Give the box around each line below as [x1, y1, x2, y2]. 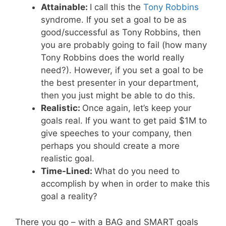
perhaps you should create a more [41, 141, 180, 151]
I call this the [90, 2, 143, 13]
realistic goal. [41, 153, 94, 164]
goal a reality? [41, 191, 97, 202]
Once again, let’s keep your [82, 103, 191, 114]
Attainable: [41, 2, 90, 13]
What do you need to [94, 166, 180, 177]
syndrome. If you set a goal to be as [41, 15, 187, 25]
